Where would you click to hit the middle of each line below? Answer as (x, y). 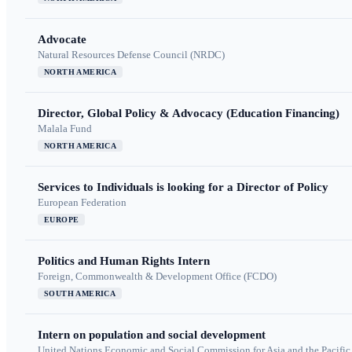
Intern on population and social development (152, 335)
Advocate (62, 40)
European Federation (82, 203)
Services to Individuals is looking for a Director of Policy (183, 187)
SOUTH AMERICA (80, 294)
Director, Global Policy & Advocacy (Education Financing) (189, 114)
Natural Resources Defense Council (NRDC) (131, 55)
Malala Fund (65, 129)
